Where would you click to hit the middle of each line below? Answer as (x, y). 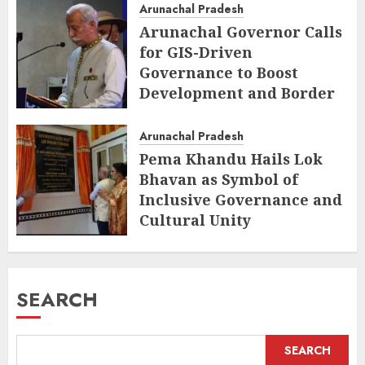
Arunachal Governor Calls (241, 32)
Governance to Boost (219, 73)
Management (191, 114)
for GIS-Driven (196, 53)
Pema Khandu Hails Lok (231, 159)
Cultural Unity (195, 220)
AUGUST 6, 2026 (193, 136)
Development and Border (237, 93)
